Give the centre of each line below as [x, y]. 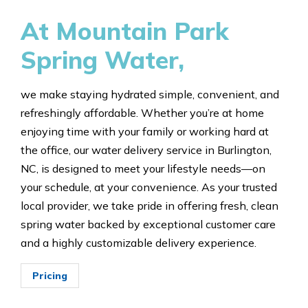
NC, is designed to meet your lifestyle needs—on [143, 169]
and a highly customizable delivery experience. [139, 243]
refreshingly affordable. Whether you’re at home [142, 113]
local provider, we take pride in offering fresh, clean [150, 206]
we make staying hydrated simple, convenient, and [150, 95]
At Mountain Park [125, 31]
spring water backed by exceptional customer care [148, 224]
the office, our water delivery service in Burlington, [146, 150]
